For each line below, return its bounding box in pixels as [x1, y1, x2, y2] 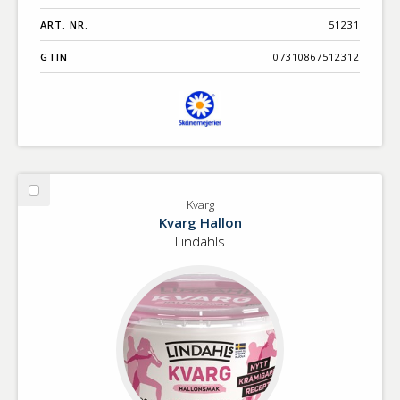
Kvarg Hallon [158, 213, 242, 232]
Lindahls [175, 232, 225, 251]
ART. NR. [40, 18, 88, 32]
